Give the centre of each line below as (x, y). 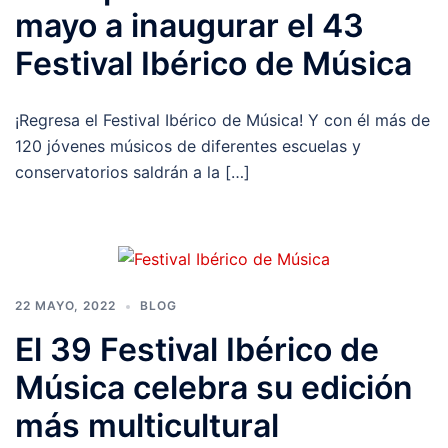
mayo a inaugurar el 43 (189, 25)
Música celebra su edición (214, 388)
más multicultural (147, 426)
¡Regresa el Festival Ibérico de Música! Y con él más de (222, 119)
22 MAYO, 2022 (65, 306)
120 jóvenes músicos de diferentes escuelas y (188, 145)
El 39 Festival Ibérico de (197, 350)
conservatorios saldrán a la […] (132, 171)
